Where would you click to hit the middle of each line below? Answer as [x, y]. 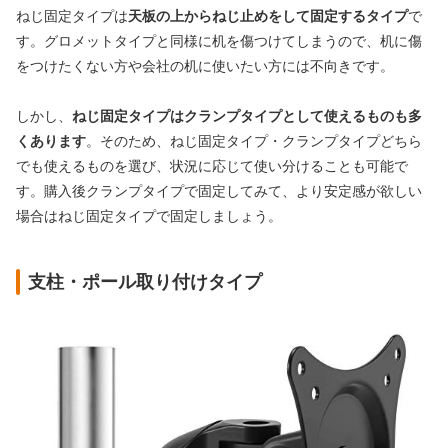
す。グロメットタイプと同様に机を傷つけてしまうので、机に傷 [219, 41]
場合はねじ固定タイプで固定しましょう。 [149, 216]
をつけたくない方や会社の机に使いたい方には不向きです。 [205, 66]
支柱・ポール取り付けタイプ [145, 281]
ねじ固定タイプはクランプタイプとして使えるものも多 [247, 116]
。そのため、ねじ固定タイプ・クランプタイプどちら [254, 141]
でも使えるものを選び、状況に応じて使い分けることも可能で [212, 166]
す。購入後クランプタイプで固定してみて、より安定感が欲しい [219, 191]
